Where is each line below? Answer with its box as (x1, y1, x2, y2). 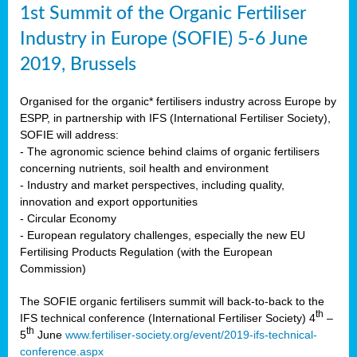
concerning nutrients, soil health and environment (20, 161, 269, 175)
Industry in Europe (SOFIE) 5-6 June (20, 29, 308, 49)
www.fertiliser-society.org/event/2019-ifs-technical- (65, 328, 317, 341)
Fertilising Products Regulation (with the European (20, 245, 273, 258)
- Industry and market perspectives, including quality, (20, 178, 284, 191)
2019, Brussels (20, 54, 136, 74)
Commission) (20, 261, 86, 275)
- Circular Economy (20, 211, 116, 225)
